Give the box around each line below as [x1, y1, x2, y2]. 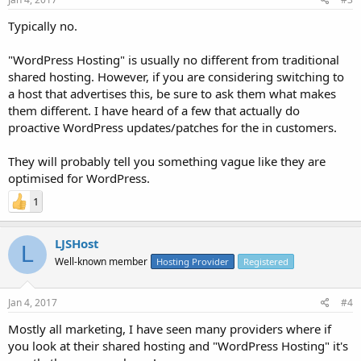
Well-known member [55, 254, 147, 268]
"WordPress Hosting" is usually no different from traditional [8, 51, 339, 68]
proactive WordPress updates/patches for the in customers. [8, 118, 337, 135]
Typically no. [8, 17, 77, 34]
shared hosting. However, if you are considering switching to [8, 68, 344, 85]
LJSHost [55, 234, 99, 251]
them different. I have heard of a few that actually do [8, 102, 300, 118]
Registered [243, 255, 288, 268]
